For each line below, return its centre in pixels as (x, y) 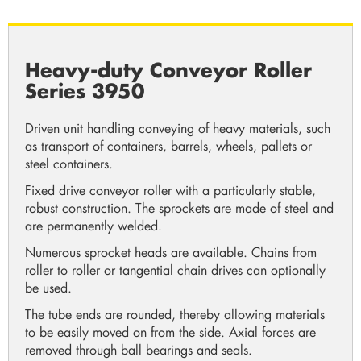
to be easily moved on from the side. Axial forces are (170, 332)
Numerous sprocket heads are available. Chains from (171, 252)
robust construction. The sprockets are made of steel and (179, 207)
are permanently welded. (93, 225)
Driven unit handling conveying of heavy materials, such (178, 128)
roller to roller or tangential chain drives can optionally (175, 270)
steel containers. (69, 163)
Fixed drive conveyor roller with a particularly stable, (170, 190)
